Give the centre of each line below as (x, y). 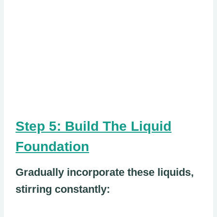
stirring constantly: (63, 189)
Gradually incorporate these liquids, (105, 172)
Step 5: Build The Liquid (93, 126)
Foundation (52, 147)
